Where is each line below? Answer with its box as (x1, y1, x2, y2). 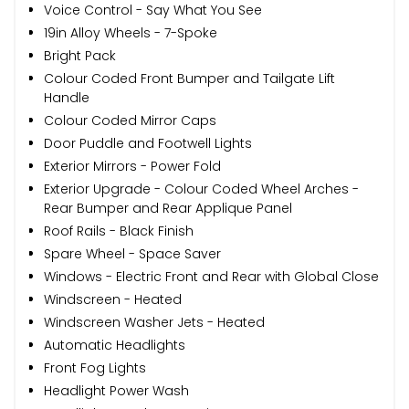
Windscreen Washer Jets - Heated (44, 312, 265, 331)
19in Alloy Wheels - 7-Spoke (44, 23, 217, 42)
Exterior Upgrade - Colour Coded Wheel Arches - (44, 179, 359, 198)
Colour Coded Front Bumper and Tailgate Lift (44, 68, 335, 88)
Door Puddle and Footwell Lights (44, 133, 252, 152)
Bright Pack (44, 46, 116, 65)
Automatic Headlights (44, 335, 185, 354)
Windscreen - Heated (44, 289, 182, 309)
